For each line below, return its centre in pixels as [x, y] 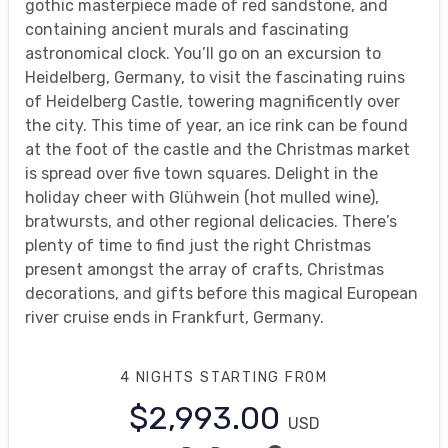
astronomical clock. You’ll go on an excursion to [203, 53]
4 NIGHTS [160, 377]
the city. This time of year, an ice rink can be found [216, 125]
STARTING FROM [264, 377]
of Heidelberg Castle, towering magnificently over [212, 101]
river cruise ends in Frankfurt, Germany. [174, 317]
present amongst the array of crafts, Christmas [204, 269]
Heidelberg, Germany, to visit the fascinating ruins [215, 77]
